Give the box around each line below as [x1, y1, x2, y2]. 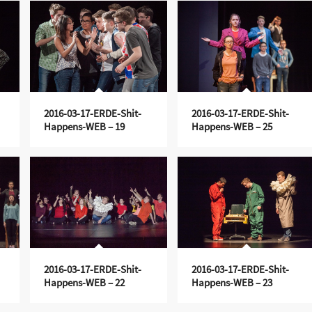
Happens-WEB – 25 [191, 119, 272, 133]
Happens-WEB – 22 [43, 275, 125, 289]
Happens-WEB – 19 [43, 119, 125, 133]
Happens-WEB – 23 [191, 275, 272, 289]
